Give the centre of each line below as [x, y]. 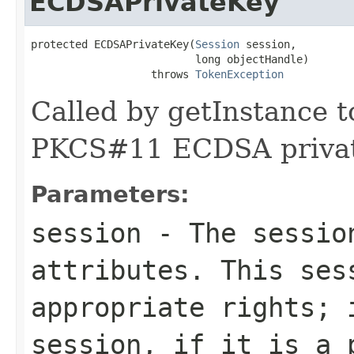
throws [113, 74]
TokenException [239, 74]
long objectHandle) [170, 59]
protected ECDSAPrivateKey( [113, 44]
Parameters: [110, 194]
